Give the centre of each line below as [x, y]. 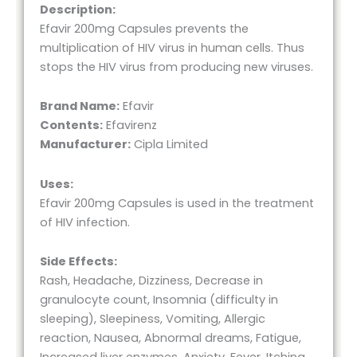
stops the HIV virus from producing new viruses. [177, 67]
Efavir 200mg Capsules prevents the [144, 28]
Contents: [71, 126]
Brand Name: [80, 106]
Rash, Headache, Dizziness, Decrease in [151, 281]
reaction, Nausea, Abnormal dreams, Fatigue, [171, 338]
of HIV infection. [85, 222]
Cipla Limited [169, 145]
